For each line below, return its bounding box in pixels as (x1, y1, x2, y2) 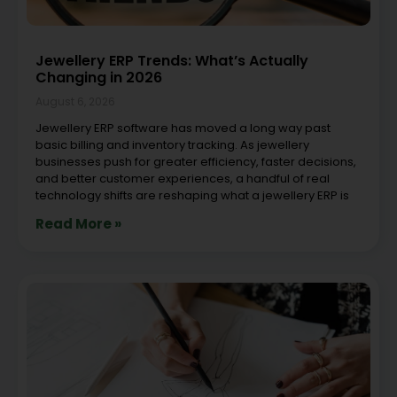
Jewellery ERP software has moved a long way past (35, 119, 331, 136)
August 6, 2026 (35, 93, 115, 109)
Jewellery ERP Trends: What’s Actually (35, 50, 308, 71)
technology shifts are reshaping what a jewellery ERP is (35, 186, 349, 204)
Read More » (35, 214, 121, 233)
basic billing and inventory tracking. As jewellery (35, 136, 309, 153)
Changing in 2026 (35, 66, 162, 88)
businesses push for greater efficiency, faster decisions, (35, 152, 356, 170)
